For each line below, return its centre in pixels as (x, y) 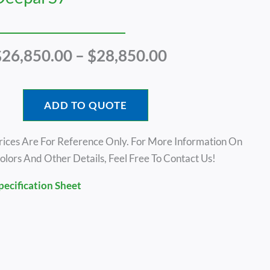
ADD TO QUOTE (85, 105)
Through (196, 106)
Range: (190, 72)
